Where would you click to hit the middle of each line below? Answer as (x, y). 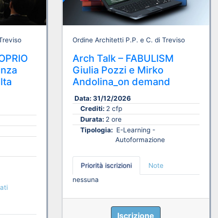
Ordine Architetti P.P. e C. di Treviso (128, 40)
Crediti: (93, 108)
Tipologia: (97, 130)
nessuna (85, 180)
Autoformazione (140, 140)
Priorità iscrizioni (106, 166)
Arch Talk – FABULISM (123, 58)
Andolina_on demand (121, 82)
